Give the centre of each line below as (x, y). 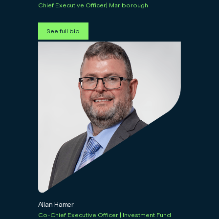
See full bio (63, 31)
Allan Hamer (56, 204)
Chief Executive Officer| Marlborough (93, 5)
